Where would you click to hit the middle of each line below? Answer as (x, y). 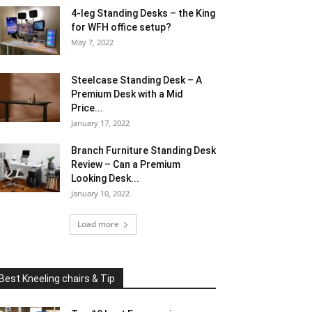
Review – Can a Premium (126, 164)
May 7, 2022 (92, 42)
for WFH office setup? (121, 27)
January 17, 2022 (100, 123)
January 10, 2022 (100, 193)
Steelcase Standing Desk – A (136, 80)
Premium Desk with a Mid (127, 94)
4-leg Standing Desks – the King (143, 13)
